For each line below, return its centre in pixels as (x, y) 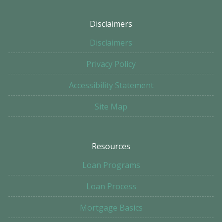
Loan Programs (111, 165)
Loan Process (111, 187)
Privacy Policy (111, 64)
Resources (111, 146)
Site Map (111, 107)
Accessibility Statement (111, 85)
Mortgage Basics (111, 208)
